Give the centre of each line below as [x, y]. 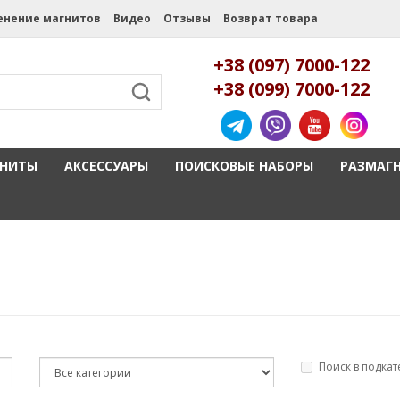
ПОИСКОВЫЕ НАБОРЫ [244, 166]
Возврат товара [270, 18]
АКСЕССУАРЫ [106, 166]
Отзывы [187, 18]
